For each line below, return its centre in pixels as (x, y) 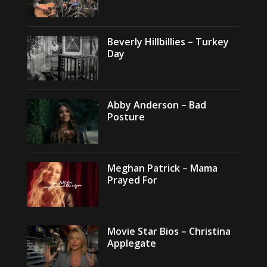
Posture (126, 117)
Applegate (131, 243)
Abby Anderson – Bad (156, 105)
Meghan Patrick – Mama (162, 168)
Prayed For (132, 180)
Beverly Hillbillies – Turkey (168, 42)
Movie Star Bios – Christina (169, 231)
